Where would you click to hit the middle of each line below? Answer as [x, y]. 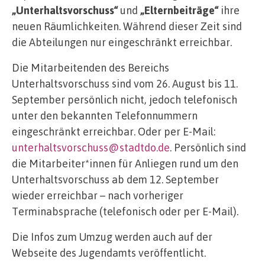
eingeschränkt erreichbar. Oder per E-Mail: [114, 132]
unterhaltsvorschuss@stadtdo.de [91, 148]
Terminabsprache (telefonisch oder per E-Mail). [125, 211]
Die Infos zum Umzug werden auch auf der [112, 237]
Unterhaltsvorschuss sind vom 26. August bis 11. [125, 84]
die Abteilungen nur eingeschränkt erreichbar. [122, 42]
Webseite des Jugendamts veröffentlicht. [109, 253]
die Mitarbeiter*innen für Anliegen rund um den [125, 164]
